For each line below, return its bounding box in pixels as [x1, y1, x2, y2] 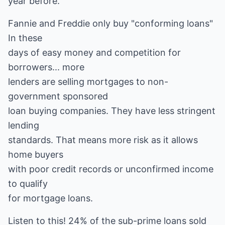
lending [8, 120, 39, 131]
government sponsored [8, 91, 108, 101]
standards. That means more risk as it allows [8, 135, 198, 145]
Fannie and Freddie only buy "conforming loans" [8, 18, 213, 29]
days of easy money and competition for [8, 47, 181, 58]
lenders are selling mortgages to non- [8, 76, 168, 87]
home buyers [8, 149, 63, 160]
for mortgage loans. [8, 193, 93, 203]
